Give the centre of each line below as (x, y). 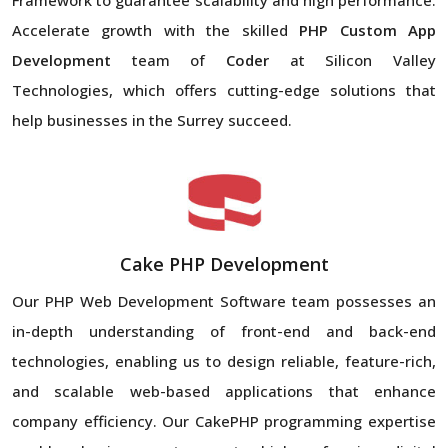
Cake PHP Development (224, 263)
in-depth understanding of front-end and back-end (224, 330)
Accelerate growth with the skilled (156, 29)
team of (168, 59)
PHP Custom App (368, 29)
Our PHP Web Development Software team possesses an (224, 300)
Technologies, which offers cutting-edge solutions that (224, 89)
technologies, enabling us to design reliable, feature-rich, (224, 360)
